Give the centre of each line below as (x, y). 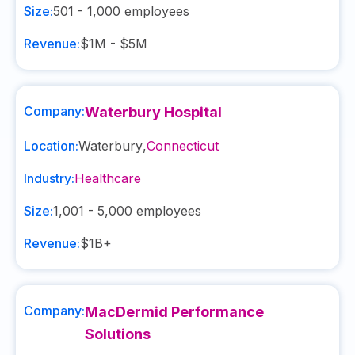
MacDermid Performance (174, 312)
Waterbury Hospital (153, 112)
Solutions (118, 334)
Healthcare (108, 178)
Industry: (49, 178)
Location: (51, 146)
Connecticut (183, 146)
